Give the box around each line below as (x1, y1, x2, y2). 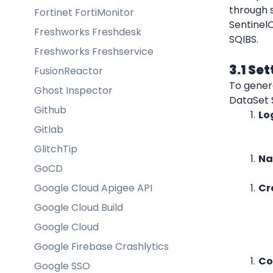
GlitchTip (34, 141, 77, 156)
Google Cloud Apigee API (34, 180, 152, 195)
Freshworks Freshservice (34, 44, 154, 58)
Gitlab (34, 122, 63, 136)
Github (34, 102, 66, 117)
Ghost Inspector (34, 83, 113, 97)
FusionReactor (34, 63, 103, 78)
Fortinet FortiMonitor (34, 5, 134, 19)
